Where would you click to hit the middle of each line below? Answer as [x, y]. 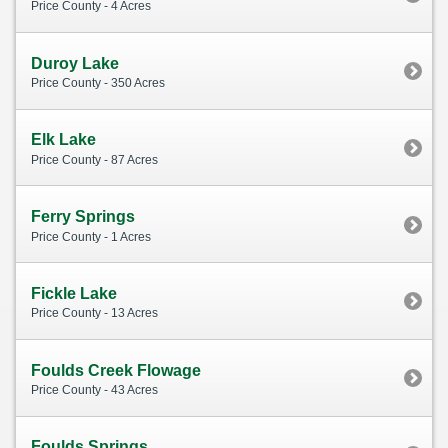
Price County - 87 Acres [94, 159]
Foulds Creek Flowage [116, 370]
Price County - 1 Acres [91, 236]
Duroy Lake [75, 63]
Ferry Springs [83, 217]
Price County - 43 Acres [94, 390]
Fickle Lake [74, 293]
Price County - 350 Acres [98, 83]
